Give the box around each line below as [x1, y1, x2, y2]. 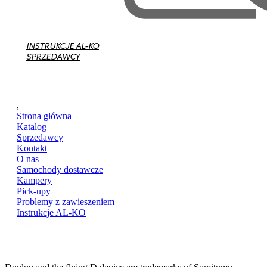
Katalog [17, 121, 46, 132]
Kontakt [17, 142, 47, 153]
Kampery [17, 175, 52, 185]
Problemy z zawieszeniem [17, 196, 114, 207]
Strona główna [17, 110, 72, 121]
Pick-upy [17, 185, 51, 196]
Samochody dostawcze [17, 164, 103, 175]
